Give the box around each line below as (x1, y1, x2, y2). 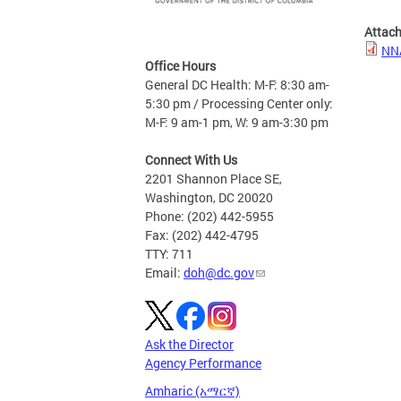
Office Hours (145, 57, 216, 75)
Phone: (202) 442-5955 (145, 208, 274, 226)
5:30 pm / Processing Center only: (145, 95, 333, 113)
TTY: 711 (145, 245, 193, 263)
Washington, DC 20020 (145, 189, 273, 207)
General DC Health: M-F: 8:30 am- (145, 76, 329, 94)
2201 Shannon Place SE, (145, 170, 282, 188)
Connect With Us (145, 151, 237, 169)
